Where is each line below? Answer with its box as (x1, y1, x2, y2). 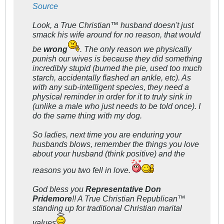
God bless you (32, 184, 85, 194)
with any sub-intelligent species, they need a (32, 82, 189, 92)
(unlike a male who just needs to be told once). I (32, 101, 200, 111)
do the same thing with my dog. (32, 111, 142, 120)
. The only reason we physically (80, 44, 191, 54)
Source (32, 1, 58, 11)
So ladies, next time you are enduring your (32, 130, 181, 139)
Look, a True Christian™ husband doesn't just (32, 20, 193, 30)
